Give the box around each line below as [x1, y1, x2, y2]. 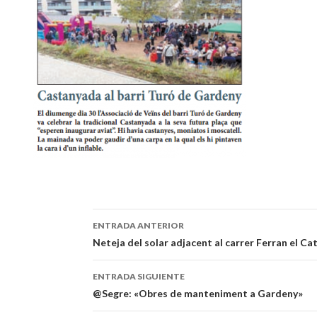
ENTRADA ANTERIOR [92, 219, 184, 231]
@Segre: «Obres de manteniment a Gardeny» [92, 287, 303, 299]
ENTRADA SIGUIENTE [92, 270, 185, 282]
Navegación [92, 234, 192, 258]
